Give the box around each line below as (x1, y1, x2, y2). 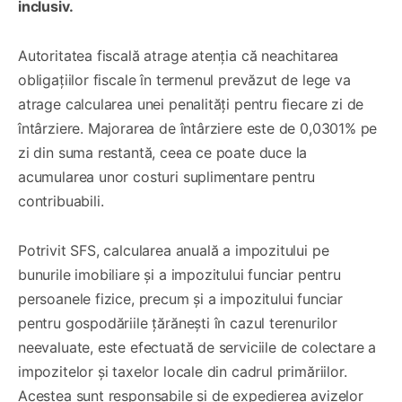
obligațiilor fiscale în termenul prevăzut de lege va (18, 70, 351, 89)
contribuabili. (18, 191, 104, 210)
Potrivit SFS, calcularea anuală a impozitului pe (18, 240, 329, 259)
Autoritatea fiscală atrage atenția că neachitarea (18, 46, 339, 65)
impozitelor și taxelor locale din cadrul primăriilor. (18, 362, 347, 380)
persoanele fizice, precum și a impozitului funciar (18, 289, 344, 308)
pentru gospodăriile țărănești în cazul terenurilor (18, 313, 338, 332)
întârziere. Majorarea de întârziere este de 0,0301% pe (18, 118, 378, 137)
